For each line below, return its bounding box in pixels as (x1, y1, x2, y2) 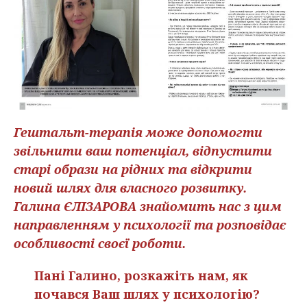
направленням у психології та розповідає (14, 217, 286, 234)
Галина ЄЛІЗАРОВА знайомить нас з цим (14, 198, 282, 215)
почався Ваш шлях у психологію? (34, 286, 260, 303)
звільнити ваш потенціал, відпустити (14, 143, 272, 160)
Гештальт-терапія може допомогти (14, 124, 262, 141)
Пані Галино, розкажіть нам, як (34, 267, 248, 284)
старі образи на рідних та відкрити (14, 161, 252, 178)
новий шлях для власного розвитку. (14, 180, 247, 197)
